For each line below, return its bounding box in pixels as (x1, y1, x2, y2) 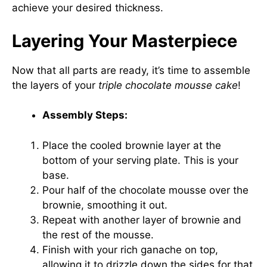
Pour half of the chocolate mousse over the (42, 184, 249, 196)
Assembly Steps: (42, 109, 128, 121)
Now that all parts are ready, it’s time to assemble (12, 64, 250, 76)
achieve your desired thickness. (12, 2, 163, 14)
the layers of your (12, 79, 98, 91)
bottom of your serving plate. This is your (42, 154, 238, 166)
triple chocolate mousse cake (98, 79, 238, 91)
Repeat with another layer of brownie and (42, 213, 241, 226)
